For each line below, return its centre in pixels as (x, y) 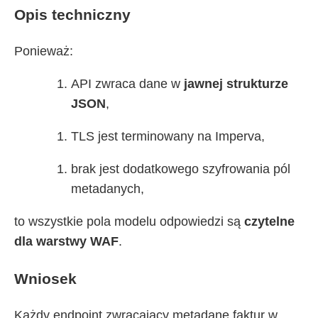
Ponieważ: (44, 51)
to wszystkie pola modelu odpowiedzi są (129, 222)
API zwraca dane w (127, 84)
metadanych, (108, 189)
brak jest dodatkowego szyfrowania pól (181, 169)
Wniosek (45, 278)
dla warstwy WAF (66, 242)
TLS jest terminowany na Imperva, (168, 137)
